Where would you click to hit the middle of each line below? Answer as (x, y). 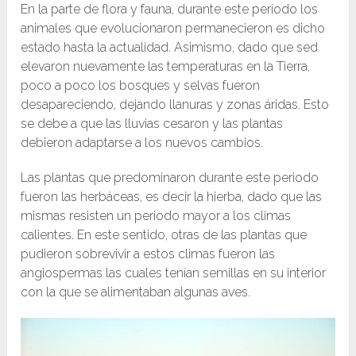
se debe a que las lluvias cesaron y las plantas (152, 124)
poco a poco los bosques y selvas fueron (141, 86)
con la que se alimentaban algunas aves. (136, 292)
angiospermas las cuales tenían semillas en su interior (174, 273)
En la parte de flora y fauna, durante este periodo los (170, 10)
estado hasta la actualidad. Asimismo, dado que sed (170, 48)
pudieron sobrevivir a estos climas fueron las (148, 254)
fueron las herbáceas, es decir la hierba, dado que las (172, 197)
